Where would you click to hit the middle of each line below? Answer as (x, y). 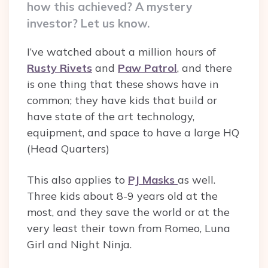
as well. (197, 180)
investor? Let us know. (88, 24)
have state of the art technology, (111, 117)
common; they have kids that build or (122, 100)
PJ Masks (153, 180)
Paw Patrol (147, 68)
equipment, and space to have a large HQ (133, 133)
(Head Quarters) (68, 149)
